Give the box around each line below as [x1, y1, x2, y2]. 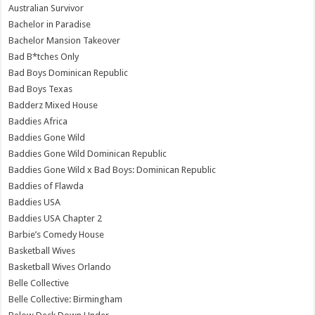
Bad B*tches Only [8, 51, 79, 62]
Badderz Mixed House [8, 99, 98, 110]
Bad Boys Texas [8, 83, 73, 94]
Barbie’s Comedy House [8, 229, 105, 240]
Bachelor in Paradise [8, 18, 91, 30]
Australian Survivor [8, 2, 84, 13]
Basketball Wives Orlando [8, 261, 112, 272]
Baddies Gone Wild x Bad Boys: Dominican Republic [8, 164, 217, 175]
